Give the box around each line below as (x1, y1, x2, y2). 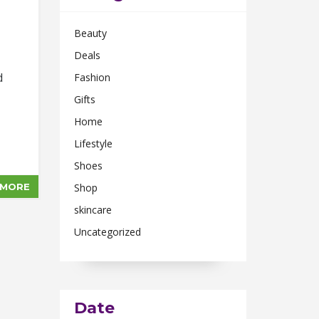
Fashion (73, 70, 110, 84)
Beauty (73, 26, 107, 40)
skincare (73, 203, 112, 216)
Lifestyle (73, 137, 113, 150)
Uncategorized (73, 225, 141, 239)
